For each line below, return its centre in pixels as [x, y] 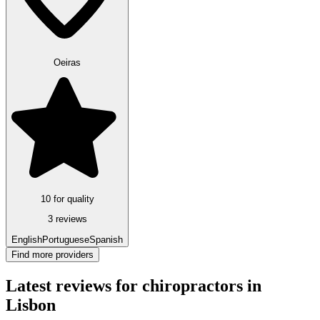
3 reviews [67, 219]
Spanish [106, 239]
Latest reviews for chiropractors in [134, 285]
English [27, 239]
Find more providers [52, 254]
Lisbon [31, 305]
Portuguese [66, 239]
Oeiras [67, 63]
